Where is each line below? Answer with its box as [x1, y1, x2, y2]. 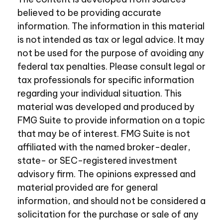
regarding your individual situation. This [17, 88, 182, 99]
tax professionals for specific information [17, 74, 194, 86]
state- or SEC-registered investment [17, 155, 177, 166]
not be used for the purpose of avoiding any [17, 47, 204, 59]
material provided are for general [17, 182, 158, 193]
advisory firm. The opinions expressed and [17, 168, 196, 180]
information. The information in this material [17, 20, 205, 32]
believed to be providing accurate [17, 7, 161, 18]
